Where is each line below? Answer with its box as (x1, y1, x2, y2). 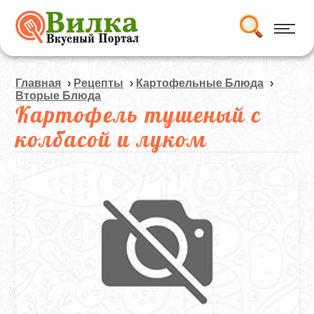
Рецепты (74, 77, 124, 89)
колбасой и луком (15, 125, 207, 153)
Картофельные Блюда (136, 77, 264, 89)
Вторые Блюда (15, 90, 102, 102)
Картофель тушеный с (15, 100, 262, 128)
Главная (15, 77, 62, 89)
